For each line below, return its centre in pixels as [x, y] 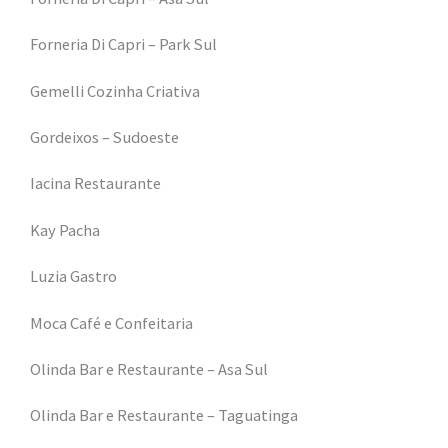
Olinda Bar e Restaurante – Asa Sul [149, 369]
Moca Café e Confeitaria [111, 322]
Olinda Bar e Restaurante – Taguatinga [164, 415]
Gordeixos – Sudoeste [104, 137]
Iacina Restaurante [95, 183]
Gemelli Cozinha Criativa [115, 90]
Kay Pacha [65, 229]
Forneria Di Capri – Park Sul [123, 44]
